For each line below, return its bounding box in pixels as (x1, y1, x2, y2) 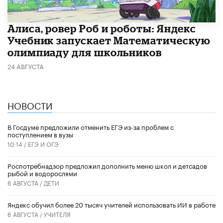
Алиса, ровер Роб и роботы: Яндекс (7, 22, 197, 34)
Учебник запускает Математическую (7, 34, 211, 46)
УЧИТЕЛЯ (44, 209, 71, 219)
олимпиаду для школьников (7, 46, 162, 58)
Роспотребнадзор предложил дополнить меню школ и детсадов (7, 160, 207, 170)
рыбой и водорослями (7, 167, 77, 178)
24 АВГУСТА (7, 60, 44, 71)
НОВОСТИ (7, 97, 52, 111)
